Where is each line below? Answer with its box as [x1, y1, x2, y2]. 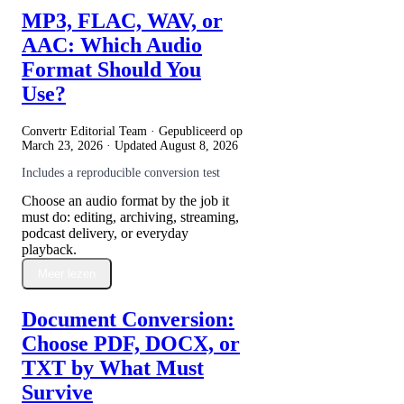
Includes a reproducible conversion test [22, 166, 220, 180]
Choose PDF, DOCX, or [22, 332, 240, 356]
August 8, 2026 [160, 139, 238, 153]
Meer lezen [38, 267, 96, 281]
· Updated [103, 139, 160, 153]
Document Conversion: [22, 308, 234, 332]
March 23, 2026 [22, 139, 103, 153]
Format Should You [22, 58, 201, 82]
